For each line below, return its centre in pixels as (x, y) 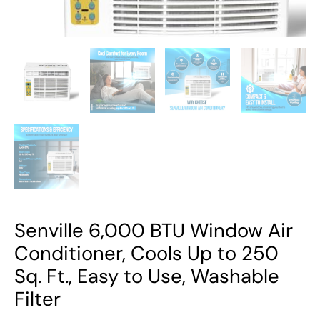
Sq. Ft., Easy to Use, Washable (147, 276)
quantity (34, 124)
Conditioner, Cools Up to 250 (146, 254)
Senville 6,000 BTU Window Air (154, 231)
